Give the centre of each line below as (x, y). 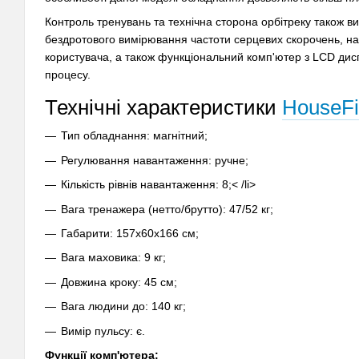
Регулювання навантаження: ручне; (155, 160)
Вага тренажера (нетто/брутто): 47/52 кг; (167, 209)
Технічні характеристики (163, 108)
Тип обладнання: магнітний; (134, 136)
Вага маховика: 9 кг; (113, 258)
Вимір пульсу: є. (103, 331)
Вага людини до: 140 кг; (123, 307)
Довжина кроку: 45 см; (119, 282)
